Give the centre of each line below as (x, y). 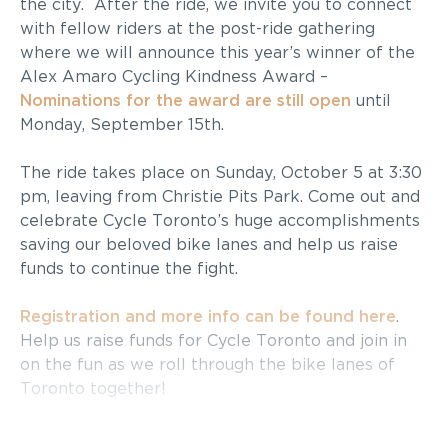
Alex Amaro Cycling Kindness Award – (174, 77)
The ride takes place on (117, 173)
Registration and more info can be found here (208, 317)
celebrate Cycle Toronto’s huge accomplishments (220, 221)
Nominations (73, 101)
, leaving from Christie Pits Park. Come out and (233, 197)
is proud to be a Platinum (259, 437)
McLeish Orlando (88, 437)
